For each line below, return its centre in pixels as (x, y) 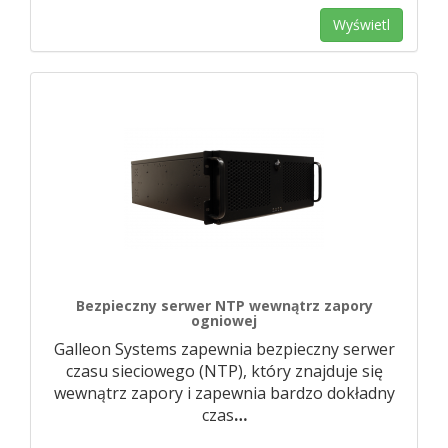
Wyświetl (361, 24)
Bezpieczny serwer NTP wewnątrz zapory (224, 305)
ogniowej (224, 320)
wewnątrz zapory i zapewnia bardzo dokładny (224, 393)
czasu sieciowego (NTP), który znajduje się (224, 371)
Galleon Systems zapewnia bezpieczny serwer (224, 349)
